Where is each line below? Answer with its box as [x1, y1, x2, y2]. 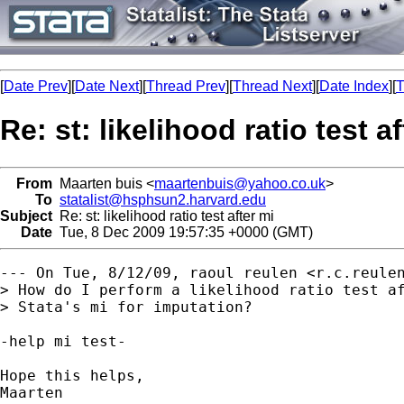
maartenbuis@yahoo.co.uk [154, 175, 326, 191]
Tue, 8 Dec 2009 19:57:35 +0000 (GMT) [52, 224, 313, 240]
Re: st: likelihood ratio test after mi [52, 207, 274, 224]
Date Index [319, 78, 389, 94]
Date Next [75, 78, 139, 94]
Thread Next [233, 78, 312, 94]
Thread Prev [146, 78, 225, 94]
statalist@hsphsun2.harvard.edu [60, 191, 266, 207]
